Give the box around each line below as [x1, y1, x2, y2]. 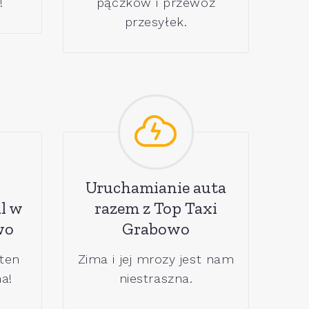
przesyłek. [124, 14, 188, 29]
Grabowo [122, 219, 190, 239]
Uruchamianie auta [86, 177, 226, 198]
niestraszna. [119, 271, 193, 286]
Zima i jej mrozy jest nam [77, 252, 235, 267]
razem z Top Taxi [94, 198, 217, 219]
